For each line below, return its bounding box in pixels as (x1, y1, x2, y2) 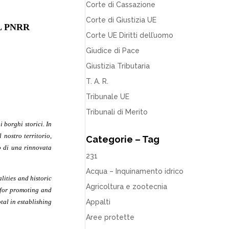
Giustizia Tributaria (86, 62, 150, 70)
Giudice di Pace (86, 47, 140, 55)
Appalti (86, 198, 111, 206)
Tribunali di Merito (86, 108, 148, 116)
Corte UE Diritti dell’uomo (86, 31, 174, 39)
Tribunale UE (86, 93, 130, 101)
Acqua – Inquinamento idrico (86, 167, 184, 175)
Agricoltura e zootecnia (86, 182, 168, 191)
